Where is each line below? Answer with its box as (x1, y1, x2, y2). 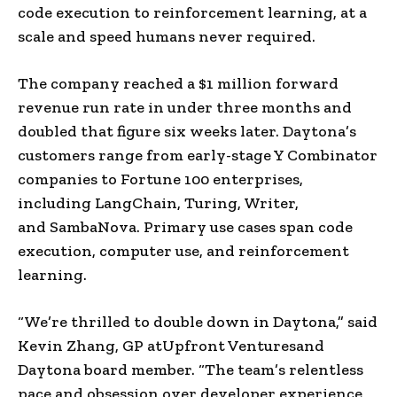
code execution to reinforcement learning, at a (18, 2, 367, 22)
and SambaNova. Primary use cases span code (18, 216, 353, 237)
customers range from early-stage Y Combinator (18, 144, 378, 165)
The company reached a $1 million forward (18, 73, 339, 93)
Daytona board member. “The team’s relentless (18, 359, 363, 379)
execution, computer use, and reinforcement (18, 240, 349, 261)
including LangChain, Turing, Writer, (18, 192, 299, 213)
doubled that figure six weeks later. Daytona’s (18, 121, 356, 141)
